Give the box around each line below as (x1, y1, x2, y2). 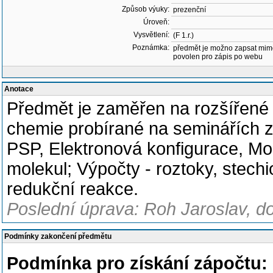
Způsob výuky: (122, 5, 169, 13)
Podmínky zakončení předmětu (4, 232, 112, 241)
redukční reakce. (7, 179, 138, 199)
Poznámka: (132, 43, 169, 52)
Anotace (4, 85, 34, 93)
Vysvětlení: (133, 30, 169, 39)
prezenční (173, 5, 206, 14)
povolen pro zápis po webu (173, 52, 263, 61)
